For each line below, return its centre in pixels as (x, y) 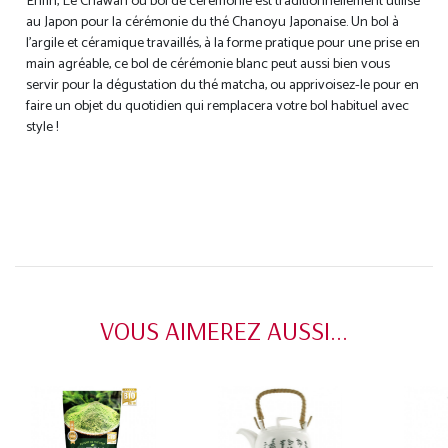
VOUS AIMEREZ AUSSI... (224, 331)
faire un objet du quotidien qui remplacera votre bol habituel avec (218, 106)
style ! (42, 127)
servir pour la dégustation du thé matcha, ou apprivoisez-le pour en (223, 85)
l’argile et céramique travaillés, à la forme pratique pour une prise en (223, 43)
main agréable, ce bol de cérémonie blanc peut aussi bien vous (208, 64)
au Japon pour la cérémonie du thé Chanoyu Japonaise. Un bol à (213, 22)
